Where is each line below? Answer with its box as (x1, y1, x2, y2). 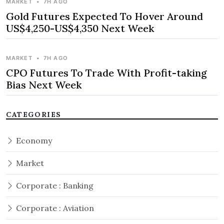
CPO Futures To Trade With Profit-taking (6, 66, 207, 79)
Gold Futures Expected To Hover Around (6, 10, 203, 23)
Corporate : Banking (14, 180, 93, 191)
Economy (14, 135, 52, 146)
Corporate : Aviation (14, 203, 94, 213)
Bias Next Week (6, 78, 81, 91)
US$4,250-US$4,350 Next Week (6, 22, 154, 35)
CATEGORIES (6, 110, 61, 119)
